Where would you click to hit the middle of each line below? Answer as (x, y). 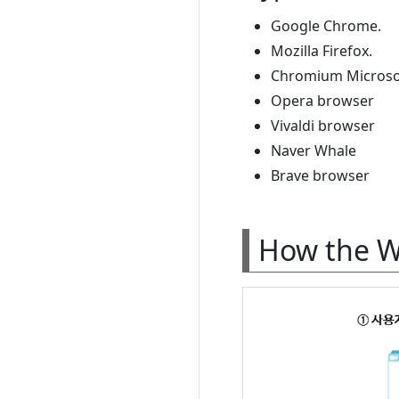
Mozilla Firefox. (322, 50)
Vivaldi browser (323, 125)
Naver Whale (313, 150)
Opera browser (322, 100)
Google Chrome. (326, 25)
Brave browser (320, 175)
